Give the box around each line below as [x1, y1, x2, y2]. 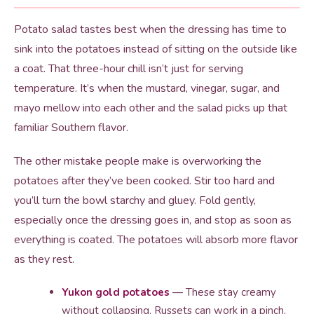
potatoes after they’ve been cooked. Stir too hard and [14, 173, 275, 189]
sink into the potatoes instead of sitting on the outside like [14, 41, 297, 57]
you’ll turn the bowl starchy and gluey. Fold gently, [14, 193, 256, 208]
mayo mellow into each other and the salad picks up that [14, 100, 287, 116]
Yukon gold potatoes [62, 285, 170, 299]
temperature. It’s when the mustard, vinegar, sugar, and [14, 81, 280, 96]
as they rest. [14, 252, 74, 267]
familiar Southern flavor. [14, 120, 128, 135]
